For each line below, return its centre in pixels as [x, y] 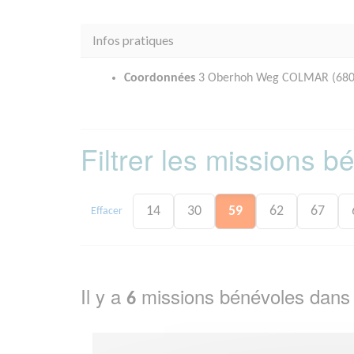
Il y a [104, 296]
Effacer [107, 211]
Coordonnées [160, 79]
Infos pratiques [133, 40]
